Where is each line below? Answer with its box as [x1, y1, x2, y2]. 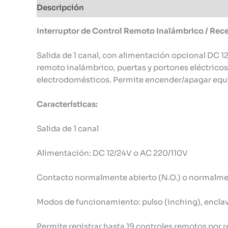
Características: [37, 99, 98, 109]
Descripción [37, 2, 84, 12]
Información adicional [93, 2, 180, 12]
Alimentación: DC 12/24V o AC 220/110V [37, 148, 188, 158]
